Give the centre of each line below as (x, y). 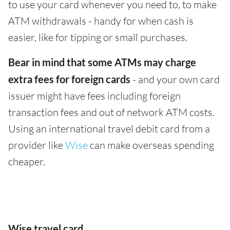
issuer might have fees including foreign (94, 96)
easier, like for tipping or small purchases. (98, 37)
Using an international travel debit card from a (109, 129)
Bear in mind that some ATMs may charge (102, 62)
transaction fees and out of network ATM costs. (111, 112)
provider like (37, 145)
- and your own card (175, 79)
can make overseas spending (151, 145)
